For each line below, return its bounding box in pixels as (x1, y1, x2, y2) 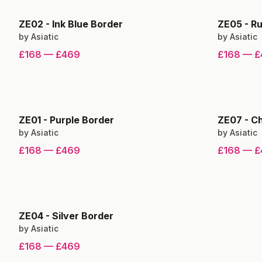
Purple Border (50, 114, 114, 126)
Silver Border (52, 210, 113, 222)
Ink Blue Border (52, 18, 123, 30)
